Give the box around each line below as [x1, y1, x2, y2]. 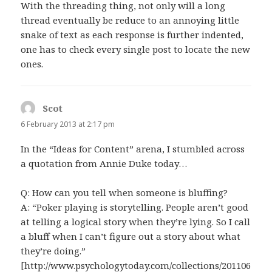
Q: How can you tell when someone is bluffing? [21, 186, 228, 199]
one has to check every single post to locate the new [21, 43, 251, 56]
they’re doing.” [21, 245, 86, 257]
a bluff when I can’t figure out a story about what [21, 230, 241, 243]
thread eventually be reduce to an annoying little [21, 14, 240, 27]
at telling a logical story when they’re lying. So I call [21, 216, 251, 228]
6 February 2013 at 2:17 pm [21, 119, 115, 130]
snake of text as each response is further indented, [21, 29, 244, 41]
